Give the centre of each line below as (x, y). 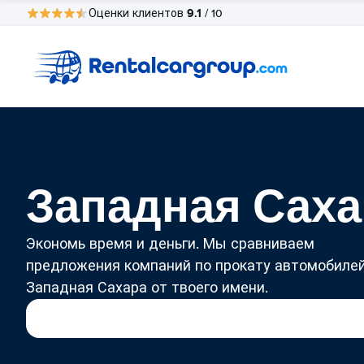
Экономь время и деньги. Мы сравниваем (170, 244)
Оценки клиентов (138, 13)
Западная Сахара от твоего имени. (147, 288)
